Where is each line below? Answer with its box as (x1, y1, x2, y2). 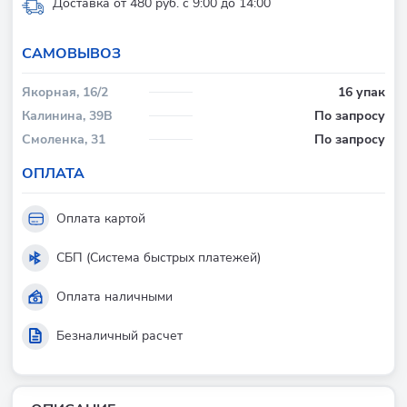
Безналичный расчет (56, 326, 183, 344)
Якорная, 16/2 (22, 83, 108, 101)
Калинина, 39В (22, 106, 113, 124)
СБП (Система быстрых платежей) (56, 248, 261, 266)
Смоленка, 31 (22, 130, 105, 148)
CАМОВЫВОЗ (22, 43, 121, 64)
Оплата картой (56, 209, 145, 227)
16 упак (338, 83, 385, 101)
